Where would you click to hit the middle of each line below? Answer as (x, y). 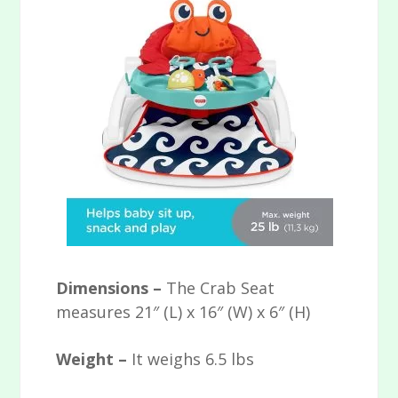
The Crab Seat (221, 288)
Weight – (94, 359)
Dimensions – (111, 288)
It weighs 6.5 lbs (193, 359)
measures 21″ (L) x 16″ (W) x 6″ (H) (183, 312)
